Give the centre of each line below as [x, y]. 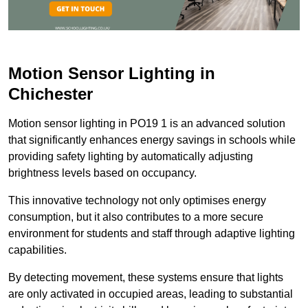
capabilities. [37, 250]
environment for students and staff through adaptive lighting [152, 234]
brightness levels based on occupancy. [102, 173]
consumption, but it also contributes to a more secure [136, 217]
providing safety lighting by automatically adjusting [131, 157]
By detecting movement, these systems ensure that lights [146, 278]
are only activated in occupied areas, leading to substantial [151, 294]
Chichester [51, 94]
